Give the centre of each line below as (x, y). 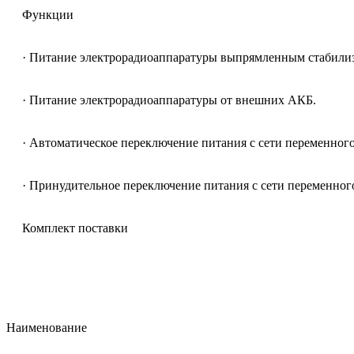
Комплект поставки (67, 228)
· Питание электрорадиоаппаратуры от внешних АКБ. (161, 100)
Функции (40, 14)
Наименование (47, 327)
